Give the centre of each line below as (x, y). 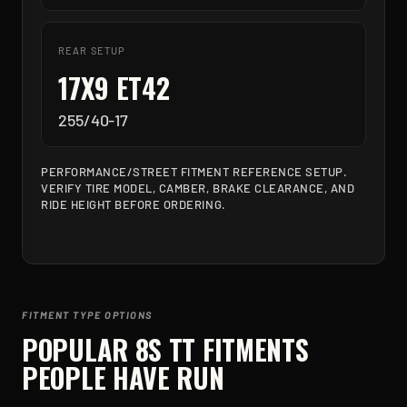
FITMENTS (252, 349)
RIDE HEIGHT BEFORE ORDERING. (134, 204)
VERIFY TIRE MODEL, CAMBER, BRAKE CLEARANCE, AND (198, 188)
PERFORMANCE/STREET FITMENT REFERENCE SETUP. (194, 172)
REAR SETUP (92, 50)
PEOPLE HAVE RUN (123, 377)
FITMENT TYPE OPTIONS (87, 315)
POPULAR (79, 349)
